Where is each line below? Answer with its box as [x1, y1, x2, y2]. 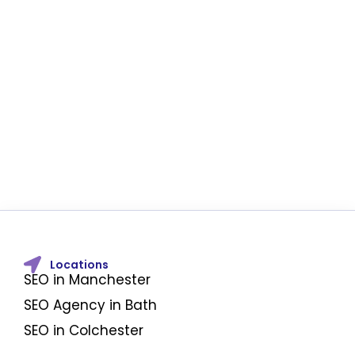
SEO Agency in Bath [24, 296, 157, 315]
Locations [49, 256, 109, 273]
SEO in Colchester [24, 321, 143, 341]
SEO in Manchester [24, 270, 151, 290]
